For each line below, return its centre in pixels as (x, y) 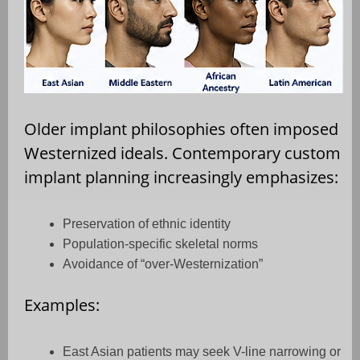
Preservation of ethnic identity (147, 223)
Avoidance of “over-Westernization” (163, 264)
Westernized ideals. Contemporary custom (182, 153)
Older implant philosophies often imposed (181, 129)
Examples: (62, 305)
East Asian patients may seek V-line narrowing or (202, 351)
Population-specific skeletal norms (160, 243)
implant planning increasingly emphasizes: (181, 177)
